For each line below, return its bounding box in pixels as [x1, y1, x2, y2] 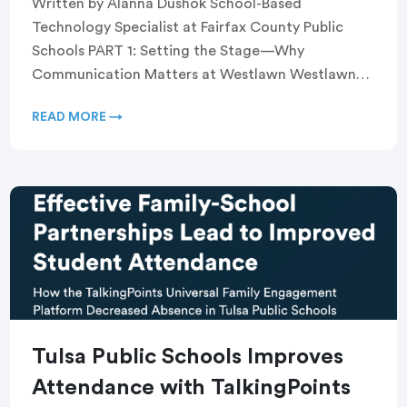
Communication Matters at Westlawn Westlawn [32, 66, 357, 82]
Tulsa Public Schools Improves [32, 345, 344, 368]
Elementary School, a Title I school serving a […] [32, 90, 356, 105]
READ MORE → [32, 110, 124, 124]
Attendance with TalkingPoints [32, 376, 352, 399]
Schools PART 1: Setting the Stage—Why [32, 43, 305, 58]
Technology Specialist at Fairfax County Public [32, 19, 344, 35]
